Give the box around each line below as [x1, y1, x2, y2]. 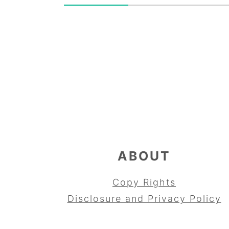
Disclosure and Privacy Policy [67, 193, 221, 204]
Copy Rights [112, 176, 176, 188]
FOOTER [44, 85, 114, 103]
